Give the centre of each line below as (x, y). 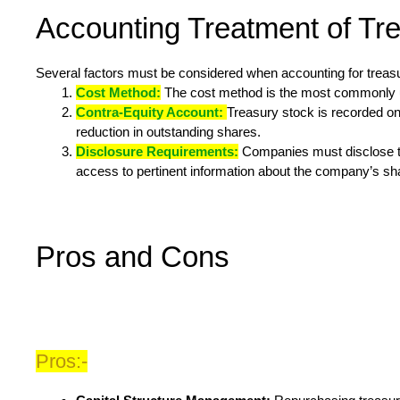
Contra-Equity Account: (151, 112)
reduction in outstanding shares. (168, 132)
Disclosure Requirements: (157, 152)
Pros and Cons (133, 257)
